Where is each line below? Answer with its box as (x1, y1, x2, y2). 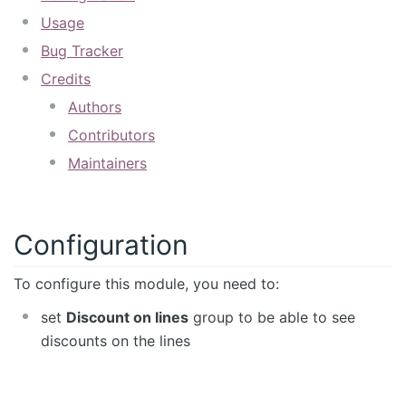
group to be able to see (188, 307, 355, 326)
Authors (68, 97, 121, 116)
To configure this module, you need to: (14, 274, 279, 293)
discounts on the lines (41, 331, 190, 350)
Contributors (68, 125, 155, 144)
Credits (41, 69, 91, 88)
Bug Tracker (41, 41, 123, 60)
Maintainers (68, 153, 147, 172)
